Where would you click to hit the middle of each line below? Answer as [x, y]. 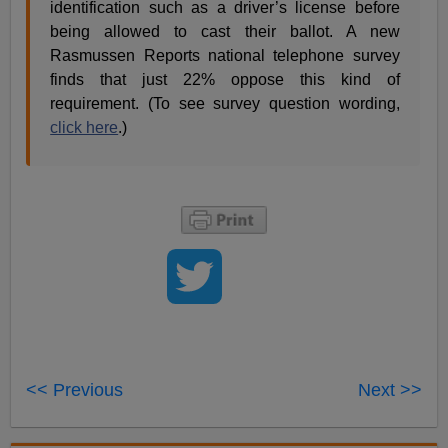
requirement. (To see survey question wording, [225, 104]
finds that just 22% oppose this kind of [225, 80]
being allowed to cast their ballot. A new [225, 32]
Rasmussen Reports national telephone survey [225, 56]
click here [84, 128]
